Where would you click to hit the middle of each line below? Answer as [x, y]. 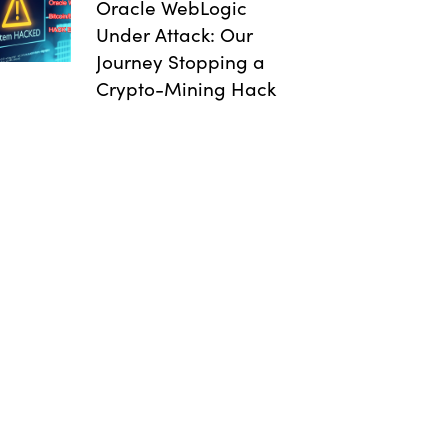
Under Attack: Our [174, 34]
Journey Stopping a [180, 61]
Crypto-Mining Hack [185, 88]
